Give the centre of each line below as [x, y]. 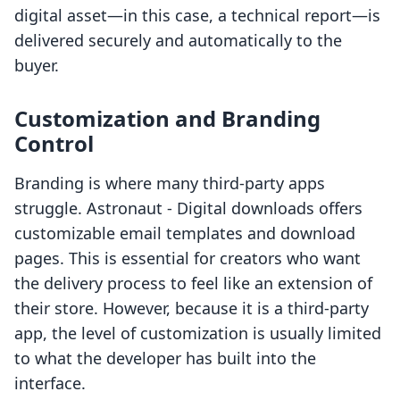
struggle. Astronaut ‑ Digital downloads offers [188, 208]
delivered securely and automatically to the [178, 41]
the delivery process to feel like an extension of [193, 283]
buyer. [37, 66]
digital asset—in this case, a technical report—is [197, 16]
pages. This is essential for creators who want [187, 258]
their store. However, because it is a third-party [192, 308]
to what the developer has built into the [165, 358]
